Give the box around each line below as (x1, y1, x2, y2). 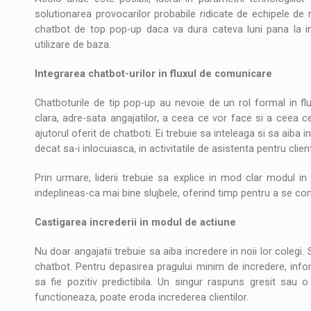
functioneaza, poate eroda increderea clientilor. (35, 291, 249, 303)
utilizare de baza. (35, 38, 111, 51)
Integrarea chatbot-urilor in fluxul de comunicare (35, 67, 272, 80)
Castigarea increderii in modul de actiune (35, 216, 236, 228)
